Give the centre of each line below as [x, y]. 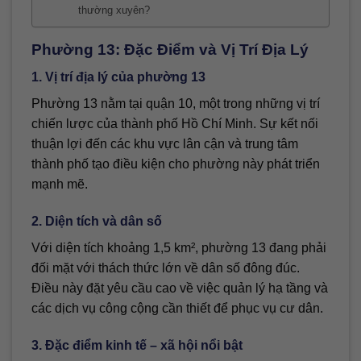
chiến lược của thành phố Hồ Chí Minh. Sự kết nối [175, 124]
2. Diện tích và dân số [97, 222]
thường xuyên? [114, 10]
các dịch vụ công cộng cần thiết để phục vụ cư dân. [177, 309]
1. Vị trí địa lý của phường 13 [118, 77]
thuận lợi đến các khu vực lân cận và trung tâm [165, 144]
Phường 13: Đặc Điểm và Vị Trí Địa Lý [170, 49]
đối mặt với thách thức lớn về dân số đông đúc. [166, 268]
